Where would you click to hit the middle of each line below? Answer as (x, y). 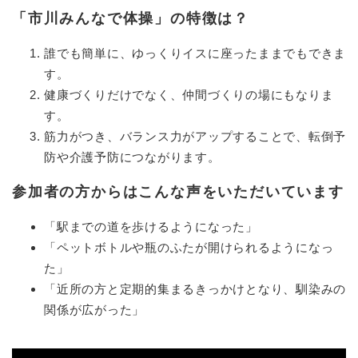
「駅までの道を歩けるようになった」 (151, 226)
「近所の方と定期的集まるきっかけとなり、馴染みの (195, 288)
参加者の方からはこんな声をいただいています (178, 191)
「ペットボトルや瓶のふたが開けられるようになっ (189, 247)
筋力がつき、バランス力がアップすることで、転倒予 (195, 136)
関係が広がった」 (94, 309)
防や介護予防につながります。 (132, 157)
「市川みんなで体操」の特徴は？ (131, 18)
